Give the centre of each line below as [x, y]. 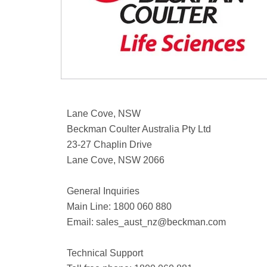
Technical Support [105, 253]
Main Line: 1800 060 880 [119, 206]
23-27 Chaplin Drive [109, 144]
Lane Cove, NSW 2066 [116, 160]
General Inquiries [103, 191]
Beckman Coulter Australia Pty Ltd [139, 129]
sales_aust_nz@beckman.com [161, 222]
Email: [81, 222]
